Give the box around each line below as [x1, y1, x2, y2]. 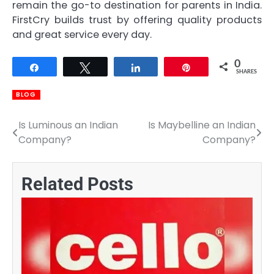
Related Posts [21, 173, 133, 194]
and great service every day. [12, 28, 152, 42]
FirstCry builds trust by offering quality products [12, 13, 262, 28]
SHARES [236, 69, 257, 75]
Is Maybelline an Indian [148, 117, 256, 132]
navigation [12, 141, 80, 159]
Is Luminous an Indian [18, 117, 118, 132]
